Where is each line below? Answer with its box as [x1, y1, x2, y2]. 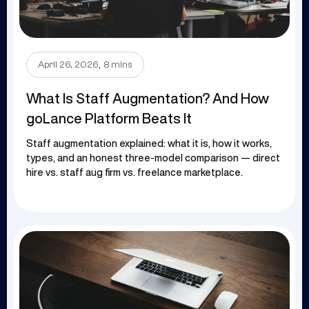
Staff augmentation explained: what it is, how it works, [26, 139, 272, 149]
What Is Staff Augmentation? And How [26, 91, 269, 106]
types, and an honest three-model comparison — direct [26, 153, 280, 163]
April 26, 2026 [38, 59, 99, 71]
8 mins [104, 59, 132, 71]
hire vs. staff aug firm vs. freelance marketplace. [26, 168, 243, 178]
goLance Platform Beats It [26, 111, 192, 126]
